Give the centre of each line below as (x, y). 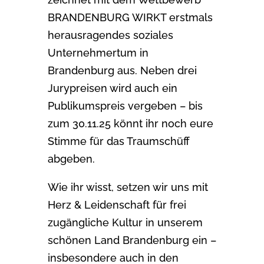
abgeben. (71, 159)
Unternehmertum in (98, 52)
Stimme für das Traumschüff (118, 141)
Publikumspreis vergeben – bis (125, 105)
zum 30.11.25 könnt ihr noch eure (130, 123)
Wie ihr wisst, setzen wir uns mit (128, 187)
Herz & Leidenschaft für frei (117, 204)
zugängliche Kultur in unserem (125, 222)
